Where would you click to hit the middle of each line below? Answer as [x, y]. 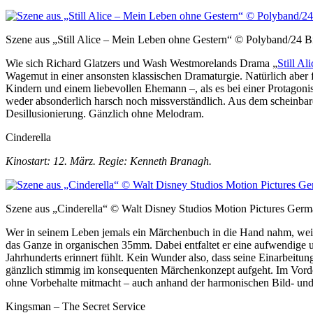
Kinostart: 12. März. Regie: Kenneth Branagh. [109, 161]
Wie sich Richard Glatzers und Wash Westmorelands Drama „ [141, 64]
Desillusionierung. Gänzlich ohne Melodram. [105, 114]
